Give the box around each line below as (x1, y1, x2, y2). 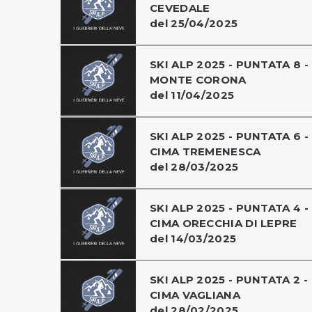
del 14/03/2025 (150, 231, 237, 245)
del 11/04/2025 (150, 88, 235, 102)
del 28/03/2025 (150, 159, 239, 173)
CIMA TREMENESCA (150, 144, 261, 158)
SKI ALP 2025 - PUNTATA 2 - (150, 272, 308, 286)
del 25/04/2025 (150, 16, 238, 30)
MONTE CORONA (150, 72, 247, 86)
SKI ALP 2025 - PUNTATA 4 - (150, 201, 309, 214)
